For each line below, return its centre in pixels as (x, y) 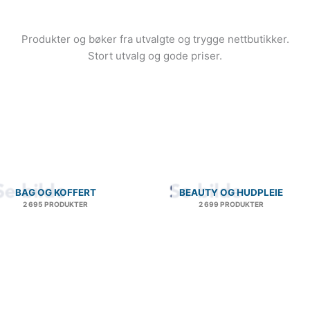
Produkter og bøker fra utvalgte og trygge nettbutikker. (155, 39)
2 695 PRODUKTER (55, 204)
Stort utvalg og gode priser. (155, 56)
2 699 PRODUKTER (231, 204)
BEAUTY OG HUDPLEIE (231, 192)
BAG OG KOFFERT (55, 192)
